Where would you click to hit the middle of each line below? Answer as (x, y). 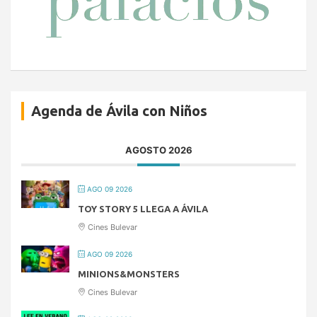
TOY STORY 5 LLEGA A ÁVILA (143, 209)
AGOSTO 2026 (158, 150)
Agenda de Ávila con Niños (119, 111)
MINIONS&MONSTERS (129, 274)
